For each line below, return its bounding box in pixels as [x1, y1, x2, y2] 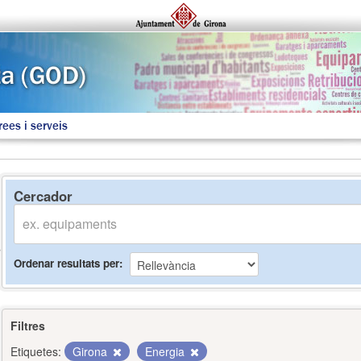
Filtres [10, 317, 45, 334]
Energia [145, 343, 188, 359]
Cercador [14, 186, 73, 205]
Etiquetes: [10, 343, 61, 359]
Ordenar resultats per [14, 255, 119, 271]
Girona [73, 343, 110, 359]
